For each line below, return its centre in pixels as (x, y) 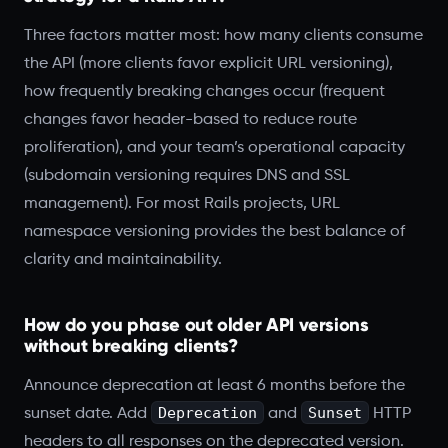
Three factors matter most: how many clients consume (223, 35)
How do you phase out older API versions (196, 324)
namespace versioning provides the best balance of (214, 231)
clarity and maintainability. (123, 259)
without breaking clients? (131, 345)
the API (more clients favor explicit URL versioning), (208, 63)
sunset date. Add (87, 413)
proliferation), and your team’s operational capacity (214, 147)
